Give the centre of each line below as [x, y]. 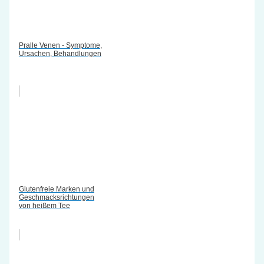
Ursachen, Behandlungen [60, 53]
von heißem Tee [44, 205]
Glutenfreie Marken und [56, 189]
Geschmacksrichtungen [56, 197]
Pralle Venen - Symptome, [60, 45]
